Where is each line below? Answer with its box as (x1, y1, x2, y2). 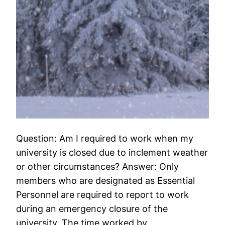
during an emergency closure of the (16, 203, 168, 214)
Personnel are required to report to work (16, 189, 189, 200)
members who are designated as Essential (16, 175, 195, 186)
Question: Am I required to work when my (16, 133, 194, 144)
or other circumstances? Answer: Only (16, 161, 179, 172)
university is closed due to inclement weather (16, 147, 208, 158)
